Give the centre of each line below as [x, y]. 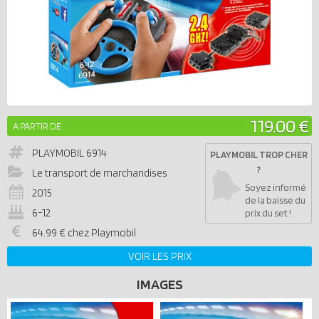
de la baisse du [275, 200]
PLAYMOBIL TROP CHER [258, 155]
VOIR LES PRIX [159, 256]
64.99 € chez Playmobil [84, 233]
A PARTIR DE [37, 126]
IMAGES [159, 284]
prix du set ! [268, 213]
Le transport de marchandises [100, 173]
